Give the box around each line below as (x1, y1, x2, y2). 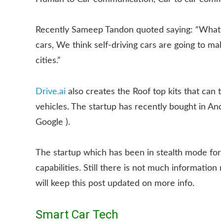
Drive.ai (36, 87, 66, 96)
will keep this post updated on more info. (36, 179, 194, 188)
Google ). (36, 117, 70, 127)
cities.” (36, 56, 61, 65)
